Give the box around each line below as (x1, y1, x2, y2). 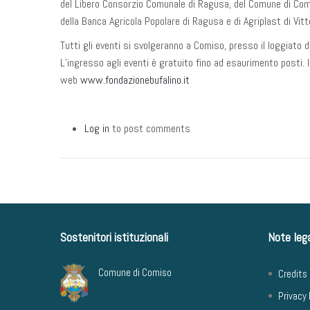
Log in (84, 121, 109, 136)
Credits (278, 267, 307, 280)
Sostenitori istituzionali (60, 229, 168, 245)
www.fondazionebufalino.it (80, 73, 190, 87)
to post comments (109, 121, 190, 136)
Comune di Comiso (98, 266, 172, 279)
